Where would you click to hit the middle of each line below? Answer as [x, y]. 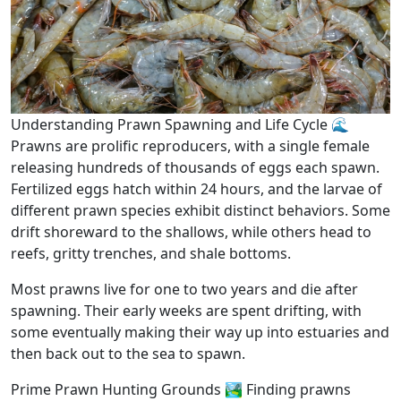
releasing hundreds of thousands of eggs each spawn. [195, 167]
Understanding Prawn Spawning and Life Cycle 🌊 [180, 124]
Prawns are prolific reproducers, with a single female [190, 145]
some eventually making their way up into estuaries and [200, 332]
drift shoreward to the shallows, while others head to [191, 231]
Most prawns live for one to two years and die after [184, 289]
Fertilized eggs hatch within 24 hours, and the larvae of [196, 188]
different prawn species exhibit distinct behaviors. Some [200, 210]
